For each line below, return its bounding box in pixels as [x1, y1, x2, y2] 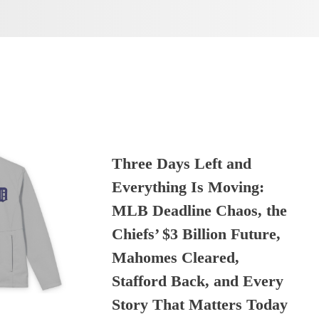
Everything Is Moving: [112, 177, 265, 196]
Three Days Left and [112, 154, 252, 172]
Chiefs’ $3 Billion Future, [112, 224, 281, 243]
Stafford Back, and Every [112, 271, 284, 290]
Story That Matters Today [112, 295, 288, 313]
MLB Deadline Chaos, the [112, 201, 288, 219]
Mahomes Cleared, [112, 248, 240, 266]
